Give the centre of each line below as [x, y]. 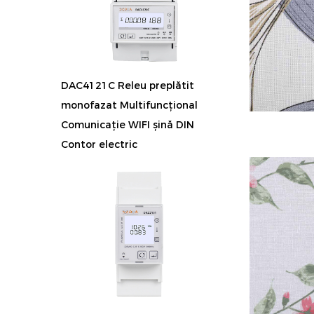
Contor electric [99, 145]
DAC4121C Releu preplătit [128, 86]
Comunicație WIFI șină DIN [128, 125]
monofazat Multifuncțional [129, 105]
